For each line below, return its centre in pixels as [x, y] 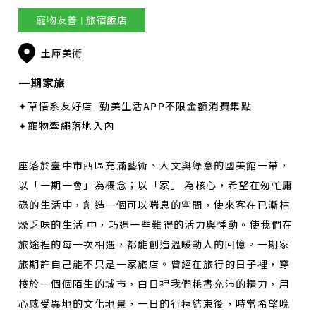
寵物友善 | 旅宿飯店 [82, 20]
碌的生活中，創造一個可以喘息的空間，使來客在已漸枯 [154, 205]
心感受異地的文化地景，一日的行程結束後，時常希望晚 [154, 303]
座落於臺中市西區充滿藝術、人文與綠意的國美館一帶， [154, 165]
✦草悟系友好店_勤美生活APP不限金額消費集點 [135, 106]
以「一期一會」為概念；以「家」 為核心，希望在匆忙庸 [156, 185]
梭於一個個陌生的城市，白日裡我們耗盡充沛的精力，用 [154, 284]
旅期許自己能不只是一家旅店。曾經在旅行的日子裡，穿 [154, 264]
